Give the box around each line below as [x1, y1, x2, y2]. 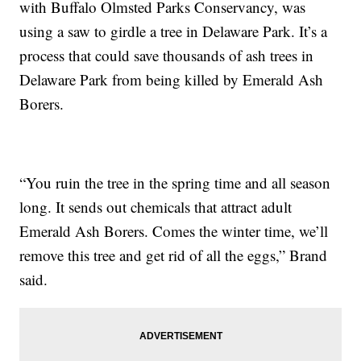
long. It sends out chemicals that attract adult [19, 197, 293, 218]
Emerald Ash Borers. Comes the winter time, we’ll [19, 221, 329, 242]
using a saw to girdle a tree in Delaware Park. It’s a [19, 21, 328, 42]
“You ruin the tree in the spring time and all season [19, 172, 331, 193]
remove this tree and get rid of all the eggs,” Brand [19, 245, 328, 266]
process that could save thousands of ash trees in [19, 45, 314, 66]
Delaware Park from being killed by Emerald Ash [19, 69, 324, 90]
